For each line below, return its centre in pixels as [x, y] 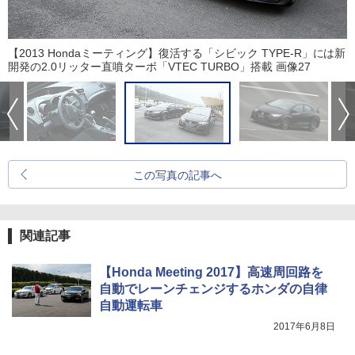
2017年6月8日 [304, 327]
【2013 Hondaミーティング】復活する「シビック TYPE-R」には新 [177, 53]
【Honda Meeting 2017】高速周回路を [211, 273]
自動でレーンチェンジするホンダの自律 [213, 289]
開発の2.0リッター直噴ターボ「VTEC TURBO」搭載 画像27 [159, 67]
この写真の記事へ [177, 176]
